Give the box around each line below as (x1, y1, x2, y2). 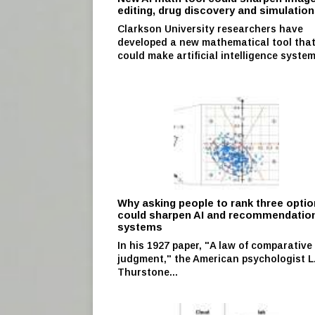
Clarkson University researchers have (117, 22, 303, 34)
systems (117, 221, 162, 233)
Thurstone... (117, 266, 178, 278)
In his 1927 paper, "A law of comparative (117, 239, 312, 251)
